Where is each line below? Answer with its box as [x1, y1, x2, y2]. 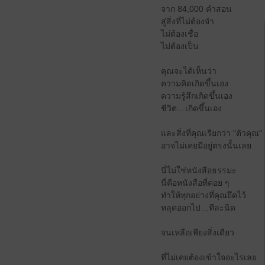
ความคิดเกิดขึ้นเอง [161, 79, 228, 88]
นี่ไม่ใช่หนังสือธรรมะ [161, 166, 237, 175]
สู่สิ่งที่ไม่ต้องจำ [161, 17, 214, 26]
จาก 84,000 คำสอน [161, 4, 232, 14]
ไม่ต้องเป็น [161, 41, 199, 51]
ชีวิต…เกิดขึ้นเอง [161, 104, 222, 113]
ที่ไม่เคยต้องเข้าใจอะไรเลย [161, 253, 257, 262]
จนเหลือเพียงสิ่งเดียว [161, 228, 234, 237]
